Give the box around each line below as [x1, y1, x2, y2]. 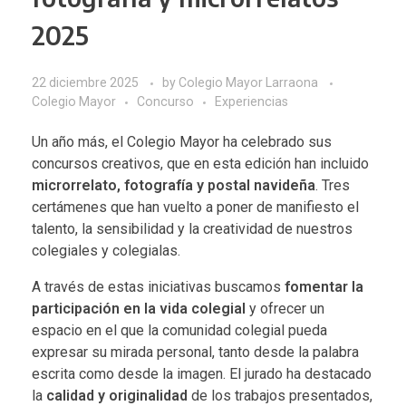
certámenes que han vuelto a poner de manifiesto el [32, 198, 359, 216]
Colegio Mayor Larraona [179, 74, 321, 90]
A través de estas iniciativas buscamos [32, 277, 281, 295]
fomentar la [281, 277, 363, 295]
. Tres [315, 176, 350, 194]
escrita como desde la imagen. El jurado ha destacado [32, 364, 372, 382]
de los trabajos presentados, [188, 386, 372, 404]
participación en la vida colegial [32, 299, 246, 317]
